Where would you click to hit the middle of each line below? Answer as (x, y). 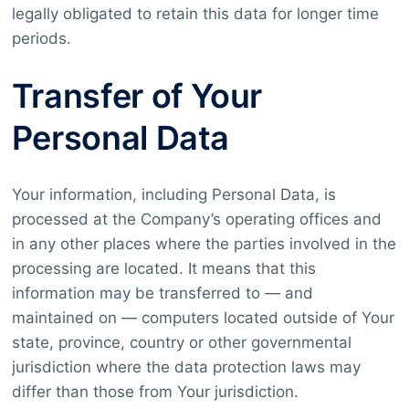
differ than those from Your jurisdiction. (155, 391)
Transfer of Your (136, 95)
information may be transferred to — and (162, 293)
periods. (41, 38)
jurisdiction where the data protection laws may (186, 367)
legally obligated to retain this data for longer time (195, 13)
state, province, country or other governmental (181, 342)
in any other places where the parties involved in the (204, 243)
